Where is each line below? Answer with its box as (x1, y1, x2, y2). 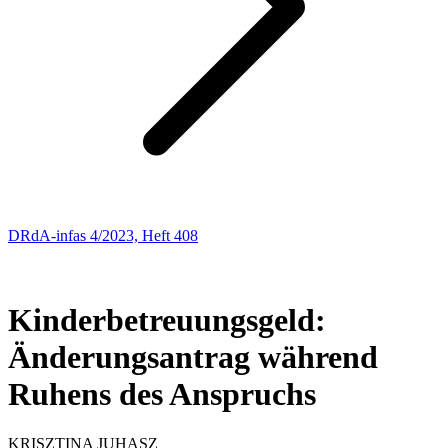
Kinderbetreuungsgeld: (8, 302, 326, 339)
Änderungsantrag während (8, 339, 378, 376)
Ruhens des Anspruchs (8, 376, 316, 413)
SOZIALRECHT (8, 245, 120, 262)
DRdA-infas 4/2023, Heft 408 (8, 227, 198, 244)
